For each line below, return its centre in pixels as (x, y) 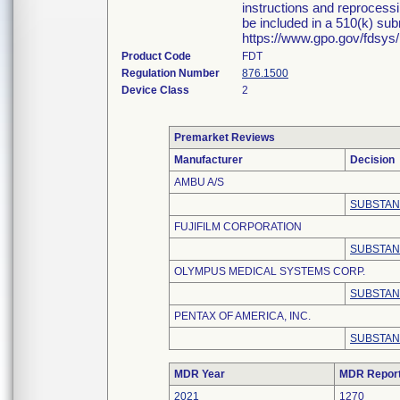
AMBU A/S (199, 182)
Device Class (155, 90)
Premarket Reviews (225, 137)
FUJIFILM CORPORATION (238, 227)
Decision (372, 160)
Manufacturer (208, 160)
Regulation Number (171, 73)
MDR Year (200, 374)
